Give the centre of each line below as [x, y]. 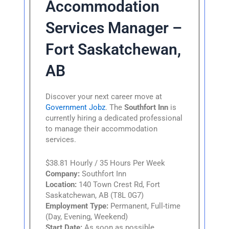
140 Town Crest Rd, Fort [119, 185]
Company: [63, 174]
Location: [61, 185]
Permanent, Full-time [145, 206]
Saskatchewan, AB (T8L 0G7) [95, 196]
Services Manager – [114, 28]
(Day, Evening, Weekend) [87, 217]
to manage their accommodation [102, 129]
